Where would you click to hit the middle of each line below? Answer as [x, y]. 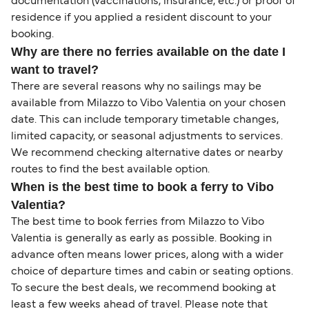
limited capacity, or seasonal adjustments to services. [147, 137]
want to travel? [55, 70]
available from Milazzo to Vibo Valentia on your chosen [148, 104]
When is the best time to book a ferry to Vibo [142, 187]
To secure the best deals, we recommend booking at [143, 289]
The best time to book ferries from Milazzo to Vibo [138, 222]
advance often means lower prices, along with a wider [147, 256]
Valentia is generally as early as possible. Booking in [141, 239]
